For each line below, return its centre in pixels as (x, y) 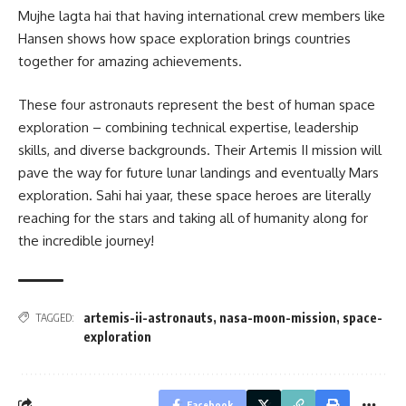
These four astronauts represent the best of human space (197, 104)
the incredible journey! (86, 240)
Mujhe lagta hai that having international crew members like (202, 16)
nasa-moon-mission (278, 317)
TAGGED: (55, 317)
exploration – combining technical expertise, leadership (188, 127)
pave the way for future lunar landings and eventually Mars (198, 172)
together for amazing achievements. (130, 62)
